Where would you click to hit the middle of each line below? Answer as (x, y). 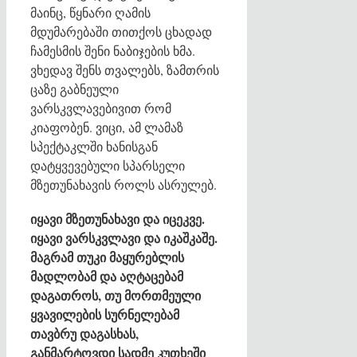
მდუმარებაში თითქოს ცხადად (121, 31)
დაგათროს (64, 295)
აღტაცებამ (151, 276)
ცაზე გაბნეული (75, 88)
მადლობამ (63, 276)
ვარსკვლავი (103, 238)
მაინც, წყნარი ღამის (90, 12)
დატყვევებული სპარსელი (108, 165)
